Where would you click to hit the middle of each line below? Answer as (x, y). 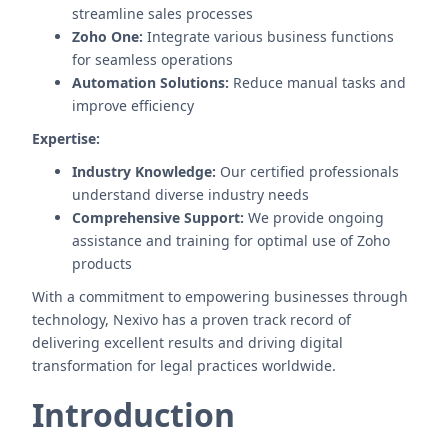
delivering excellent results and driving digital (187, 342)
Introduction (133, 414)
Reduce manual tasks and (317, 82)
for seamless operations (152, 59)
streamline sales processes (162, 13)
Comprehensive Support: (158, 217)
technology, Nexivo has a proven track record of (191, 319)
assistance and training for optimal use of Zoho (231, 240)
